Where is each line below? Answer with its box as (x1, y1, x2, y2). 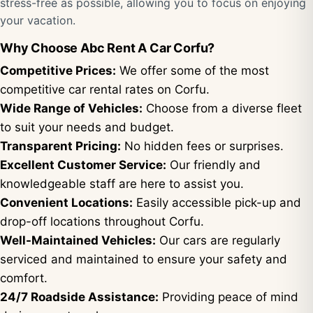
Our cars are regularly (156, 233, 280, 247)
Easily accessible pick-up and (133, 196, 301, 210)
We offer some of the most (116, 64, 269, 78)
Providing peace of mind (159, 290, 298, 304)
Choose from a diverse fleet (143, 101, 302, 115)
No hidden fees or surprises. (121, 139, 284, 153)
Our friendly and (166, 158, 261, 172)
